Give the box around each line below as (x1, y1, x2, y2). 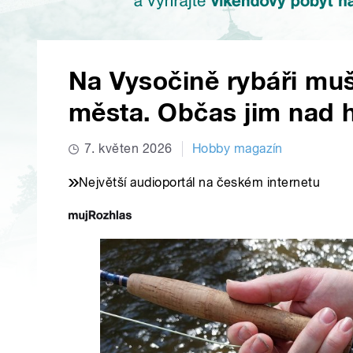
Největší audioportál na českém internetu (79, 175, 321, 191)
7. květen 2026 (84, 141, 173, 157)
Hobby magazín (191, 141, 283, 157)
